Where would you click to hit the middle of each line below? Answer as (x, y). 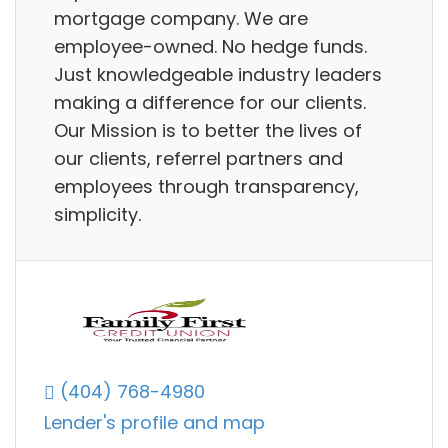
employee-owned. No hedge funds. (210, 46)
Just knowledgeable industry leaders (218, 74)
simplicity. (97, 214)
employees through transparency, (206, 186)
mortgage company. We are (181, 18)
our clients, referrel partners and (198, 158)
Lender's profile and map (154, 423)
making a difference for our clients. (210, 102)
